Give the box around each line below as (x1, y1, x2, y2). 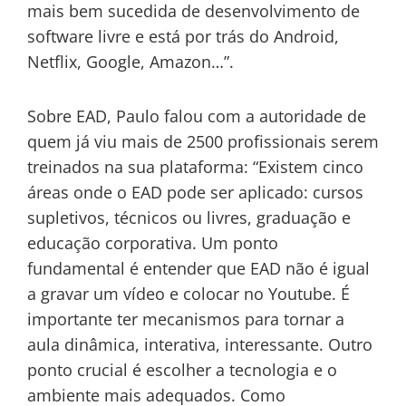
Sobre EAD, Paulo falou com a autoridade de (27, 104, 366, 127)
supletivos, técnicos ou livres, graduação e (27, 206, 351, 228)
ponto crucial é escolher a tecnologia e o (27, 358, 337, 381)
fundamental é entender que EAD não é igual (27, 256, 370, 279)
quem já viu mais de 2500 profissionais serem (27, 130, 379, 152)
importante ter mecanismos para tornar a (27, 307, 344, 330)
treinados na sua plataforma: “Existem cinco (27, 155, 363, 178)
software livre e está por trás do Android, (27, 25, 339, 47)
